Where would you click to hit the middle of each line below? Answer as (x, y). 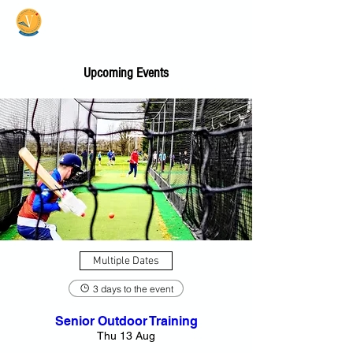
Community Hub (126, 28)
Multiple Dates (126, 261)
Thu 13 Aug (126, 336)
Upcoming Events (126, 73)
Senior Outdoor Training (126, 321)
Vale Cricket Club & (126, 14)
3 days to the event (133, 288)
